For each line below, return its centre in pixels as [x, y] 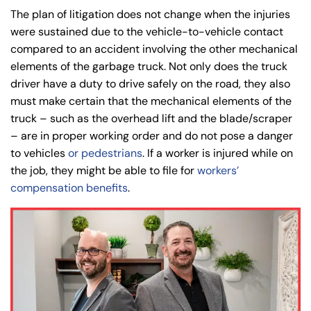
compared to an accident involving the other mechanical [154, 49]
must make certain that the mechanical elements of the [151, 101]
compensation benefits [69, 188]
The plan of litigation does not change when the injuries [150, 15]
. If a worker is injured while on [218, 153]
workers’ [218, 171]
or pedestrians [105, 153]
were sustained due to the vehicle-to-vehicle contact [147, 32]
